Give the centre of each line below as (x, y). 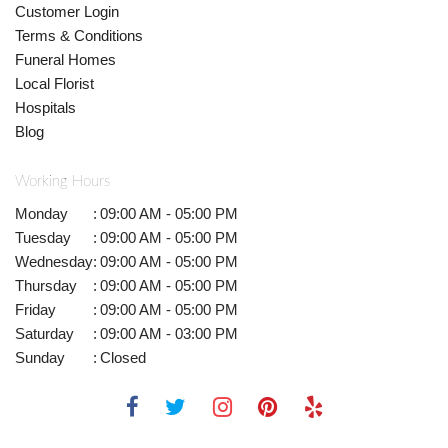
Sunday (40, 357)
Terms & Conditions (79, 36)
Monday (41, 213)
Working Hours (62, 181)
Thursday (46, 285)
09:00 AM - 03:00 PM (169, 333)
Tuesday (43, 237)
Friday (35, 309)
